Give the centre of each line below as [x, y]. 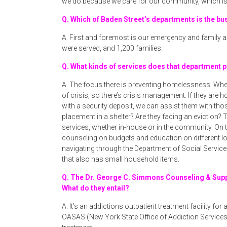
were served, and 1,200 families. [112, 48]
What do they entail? [96, 188]
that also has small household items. [121, 159]
